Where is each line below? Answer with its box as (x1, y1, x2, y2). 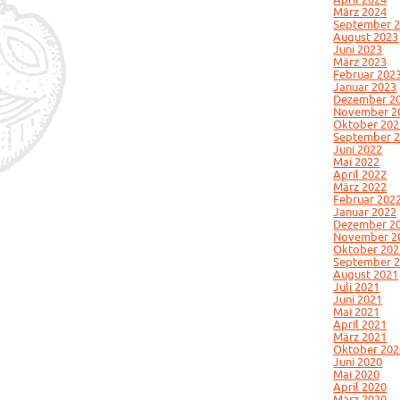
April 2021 (333, 318, 387, 330)
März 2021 (333, 330, 387, 343)
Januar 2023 (333, 80, 397, 93)
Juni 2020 (333, 355, 383, 368)
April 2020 (333, 380, 387, 393)
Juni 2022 (333, 143, 383, 155)
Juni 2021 (333, 293, 383, 305)
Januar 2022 (333, 205, 397, 218)
